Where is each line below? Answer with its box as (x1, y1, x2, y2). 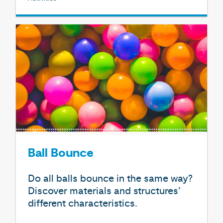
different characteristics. (28, 197, 137, 210)
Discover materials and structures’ (28, 185, 181, 197)
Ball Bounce (28, 146, 94, 161)
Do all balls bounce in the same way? (28, 172, 193, 185)
